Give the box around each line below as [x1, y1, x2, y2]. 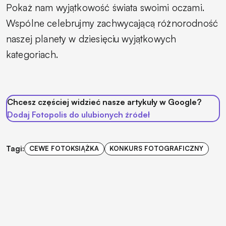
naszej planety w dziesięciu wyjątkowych [6, 32, 177, 45]
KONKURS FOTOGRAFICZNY [109, 144, 204, 153]
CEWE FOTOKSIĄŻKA [29, 144, 99, 153]
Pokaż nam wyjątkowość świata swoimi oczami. [6, 1, 204, 14]
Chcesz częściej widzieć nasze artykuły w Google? [7, 96, 201, 107]
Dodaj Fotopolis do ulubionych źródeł [7, 109, 150, 120]
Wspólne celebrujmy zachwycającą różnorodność [6, 17, 218, 29]
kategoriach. [6, 48, 58, 61]
